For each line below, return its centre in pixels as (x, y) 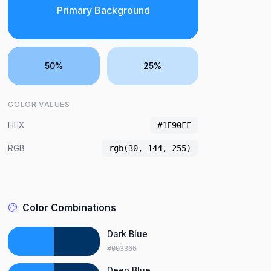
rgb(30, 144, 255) (150, 148)
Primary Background (103, 10)
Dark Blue (127, 234)
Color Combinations (70, 207)
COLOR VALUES (39, 104)
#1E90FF (174, 125)
